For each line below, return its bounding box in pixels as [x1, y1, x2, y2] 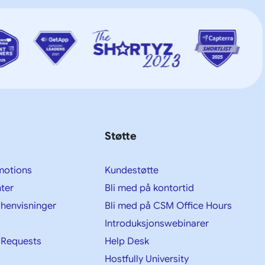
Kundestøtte [104, 164, 159, 176]
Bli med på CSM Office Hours [104, 199, 232, 212]
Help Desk [104, 235, 149, 247]
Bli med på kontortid [104, 182, 194, 194]
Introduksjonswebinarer [104, 217, 209, 230]
